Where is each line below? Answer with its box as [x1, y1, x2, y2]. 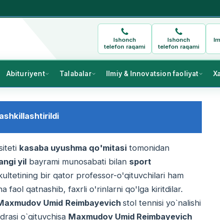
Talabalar [59, 70, 92, 78]
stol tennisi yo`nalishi [123, 198, 201, 208]
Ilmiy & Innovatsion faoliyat [106, 70, 199, 78]
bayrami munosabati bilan [27, 157, 130, 167]
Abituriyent [6, 70, 45, 78]
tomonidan [127, 143, 170, 153]
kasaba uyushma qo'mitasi [19, 143, 127, 153]
